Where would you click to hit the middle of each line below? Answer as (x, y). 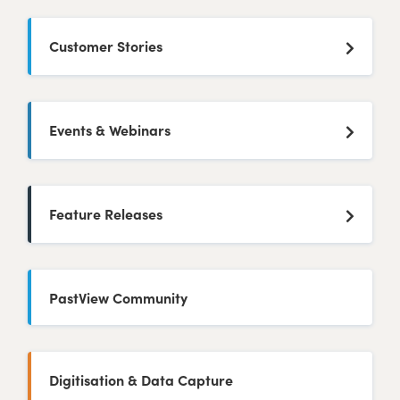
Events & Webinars (109, 130)
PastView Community (118, 298)
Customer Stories (105, 46)
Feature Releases (105, 214)
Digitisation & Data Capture (141, 380)
